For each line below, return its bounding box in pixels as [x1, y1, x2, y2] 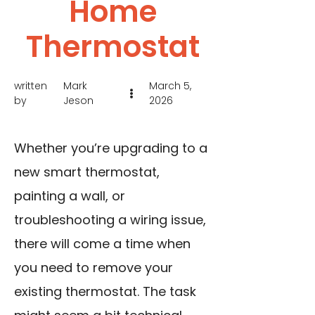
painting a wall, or [14, 187, 125, 205]
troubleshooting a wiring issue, [14, 211, 206, 229]
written [14, 79, 47, 93]
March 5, [149, 79, 192, 93]
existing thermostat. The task [14, 283, 196, 300]
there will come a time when [14, 235, 191, 252]
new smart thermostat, [14, 163, 160, 181]
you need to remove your [14, 259, 173, 276]
